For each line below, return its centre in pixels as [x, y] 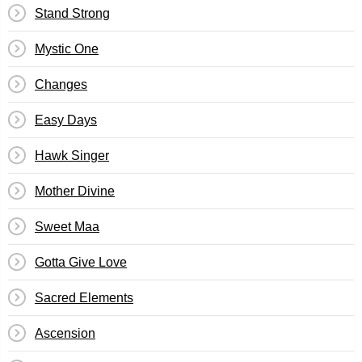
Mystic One [67, 49]
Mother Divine [75, 191]
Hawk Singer [72, 156]
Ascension [65, 333]
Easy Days [66, 120]
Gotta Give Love [81, 262]
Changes [61, 84]
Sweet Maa [67, 227]
